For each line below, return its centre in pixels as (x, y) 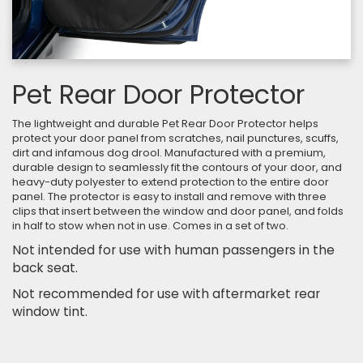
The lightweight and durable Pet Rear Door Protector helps (165, 124)
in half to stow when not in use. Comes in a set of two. (150, 226)
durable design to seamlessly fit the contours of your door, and (177, 168)
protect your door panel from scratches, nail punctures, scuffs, (175, 139)
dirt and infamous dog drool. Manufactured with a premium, (169, 153)
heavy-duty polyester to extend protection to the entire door (171, 182)
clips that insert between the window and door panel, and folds (178, 211)
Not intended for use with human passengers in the (173, 250)
